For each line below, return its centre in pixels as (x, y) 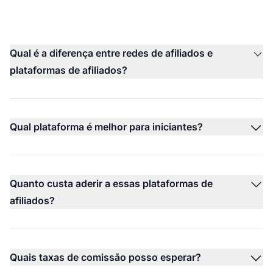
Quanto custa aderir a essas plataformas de (111, 183)
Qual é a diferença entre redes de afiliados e (111, 53)
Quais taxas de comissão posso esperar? (105, 257)
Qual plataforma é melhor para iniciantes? (106, 126)
